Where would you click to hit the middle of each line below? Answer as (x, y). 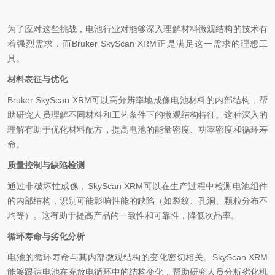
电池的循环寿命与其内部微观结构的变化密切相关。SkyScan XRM (137, 257)
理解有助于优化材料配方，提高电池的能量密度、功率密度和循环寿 (137, 130)
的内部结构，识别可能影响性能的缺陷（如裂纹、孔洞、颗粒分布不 (137, 201)
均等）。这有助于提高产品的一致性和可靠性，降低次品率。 (123, 215)
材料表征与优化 (37, 79)
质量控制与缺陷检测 (46, 165)
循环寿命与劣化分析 (46, 236)
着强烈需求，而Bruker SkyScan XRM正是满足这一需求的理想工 (137, 44)
